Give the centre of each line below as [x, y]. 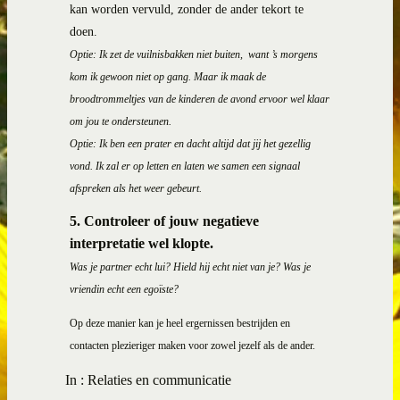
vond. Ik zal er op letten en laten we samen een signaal [185, 166]
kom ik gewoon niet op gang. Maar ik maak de [168, 76]
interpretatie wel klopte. [142, 244]
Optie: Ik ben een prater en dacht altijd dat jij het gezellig [190, 143]
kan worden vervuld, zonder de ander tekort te [187, 9]
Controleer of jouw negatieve [171, 221]
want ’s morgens [283, 54]
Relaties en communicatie [159, 379]
